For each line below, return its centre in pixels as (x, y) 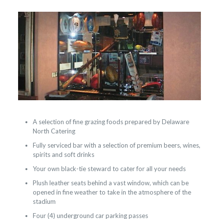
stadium (44, 202)
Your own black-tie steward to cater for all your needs (109, 169)
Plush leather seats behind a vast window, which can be (110, 183)
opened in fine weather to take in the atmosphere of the (112, 192)
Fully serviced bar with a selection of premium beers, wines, (116, 145)
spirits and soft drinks (63, 155)
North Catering (54, 131)
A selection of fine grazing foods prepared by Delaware (111, 122)
